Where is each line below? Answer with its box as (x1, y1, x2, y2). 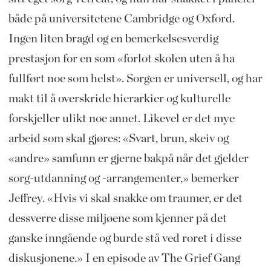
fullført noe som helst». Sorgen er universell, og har (8, 72, 263, 85)
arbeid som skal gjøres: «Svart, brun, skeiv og (8, 132, 229, 145)
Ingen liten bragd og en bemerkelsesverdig (8, 32, 218, 45)
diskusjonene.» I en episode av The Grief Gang (8, 252, 240, 264)
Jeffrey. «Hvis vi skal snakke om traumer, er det (8, 192, 243, 204)
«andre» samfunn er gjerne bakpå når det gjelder (8, 152, 249, 165)
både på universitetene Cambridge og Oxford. (8, 12, 235, 25)
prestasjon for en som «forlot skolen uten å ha (8, 52, 235, 65)
